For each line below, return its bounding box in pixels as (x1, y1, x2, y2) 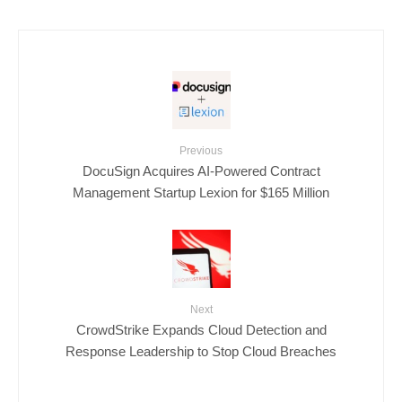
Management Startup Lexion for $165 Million (73, 184, 329, 200)
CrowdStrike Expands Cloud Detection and (75, 321, 327, 337)
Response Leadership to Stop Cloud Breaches (66, 343, 336, 359)
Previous (179, 144, 223, 158)
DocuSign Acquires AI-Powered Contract (82, 162, 320, 179)
